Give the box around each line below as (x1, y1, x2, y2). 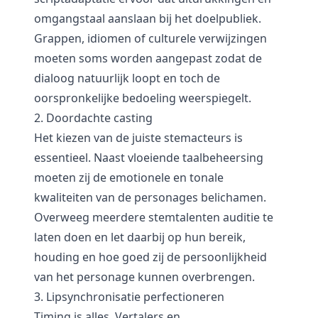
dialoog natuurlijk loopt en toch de (34, 70, 220, 86)
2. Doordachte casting (34, 110, 153, 126)
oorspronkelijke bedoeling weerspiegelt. (34, 90, 251, 106)
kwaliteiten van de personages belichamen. (34, 190, 266, 205)
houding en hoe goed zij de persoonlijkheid (34, 249, 267, 265)
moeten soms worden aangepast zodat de (34, 50, 262, 66)
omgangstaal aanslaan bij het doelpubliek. (34, 11, 261, 26)
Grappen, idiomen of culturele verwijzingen (34, 31, 267, 46)
